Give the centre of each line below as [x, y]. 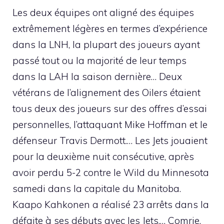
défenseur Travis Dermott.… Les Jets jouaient [110, 141]
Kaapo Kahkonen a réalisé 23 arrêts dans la [111, 205]
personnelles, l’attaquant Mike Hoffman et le [110, 125]
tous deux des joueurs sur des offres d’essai [110, 109]
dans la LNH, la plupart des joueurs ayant [106, 45]
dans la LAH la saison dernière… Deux [97, 77]
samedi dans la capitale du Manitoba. [97, 189]
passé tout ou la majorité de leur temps [99, 61]
